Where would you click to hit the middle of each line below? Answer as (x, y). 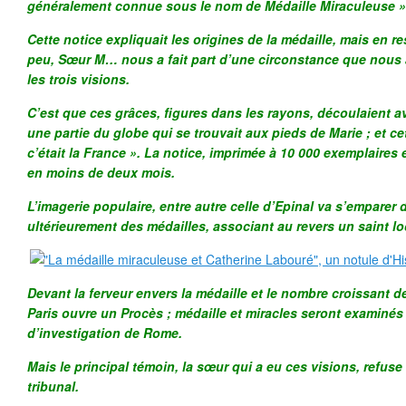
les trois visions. (78, 79)
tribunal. (53, 386)
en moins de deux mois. (101, 172)
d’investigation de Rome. (105, 333)
